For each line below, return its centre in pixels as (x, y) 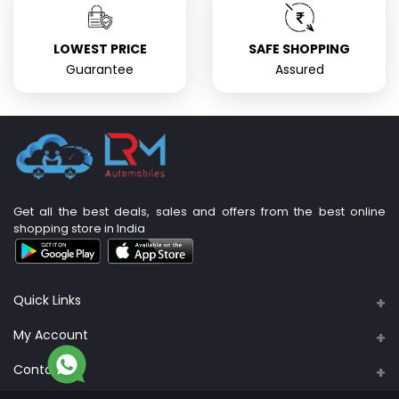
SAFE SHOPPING (299, 49)
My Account (51, 335)
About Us (86, 329)
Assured (299, 70)
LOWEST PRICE (100, 49)
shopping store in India (79, 228)
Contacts (43, 370)
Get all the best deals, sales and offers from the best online (199, 211)
